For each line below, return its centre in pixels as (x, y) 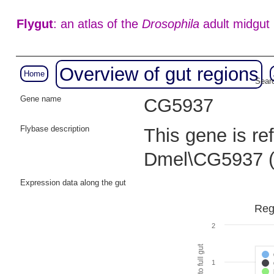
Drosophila (170, 24)
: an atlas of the (97, 24)
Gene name (41, 99)
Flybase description (55, 129)
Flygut (35, 24)
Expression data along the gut (73, 183)
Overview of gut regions (159, 74)
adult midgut (234, 24)
